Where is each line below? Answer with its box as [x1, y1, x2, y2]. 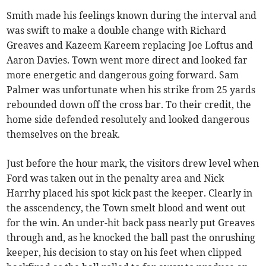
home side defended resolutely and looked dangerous [7, 113, 250, 125]
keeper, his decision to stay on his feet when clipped [7, 246, 242, 258]
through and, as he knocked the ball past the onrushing [7, 232, 256, 243]
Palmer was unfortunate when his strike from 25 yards [7, 84, 256, 96]
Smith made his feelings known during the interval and [7, 9, 257, 21]
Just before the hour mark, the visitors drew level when [7, 157, 259, 169]
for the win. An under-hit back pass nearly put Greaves [7, 217, 255, 229]
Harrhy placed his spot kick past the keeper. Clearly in [7, 187, 253, 199]
